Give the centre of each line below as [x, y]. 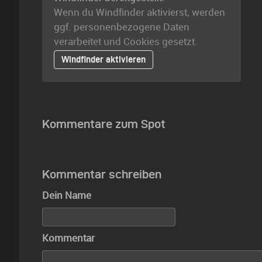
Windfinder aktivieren [104, 59]
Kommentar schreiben [102, 174]
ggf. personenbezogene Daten [122, 27]
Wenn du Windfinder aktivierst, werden [139, 12]
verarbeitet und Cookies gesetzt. [126, 41]
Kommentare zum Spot [104, 124]
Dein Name [67, 195]
